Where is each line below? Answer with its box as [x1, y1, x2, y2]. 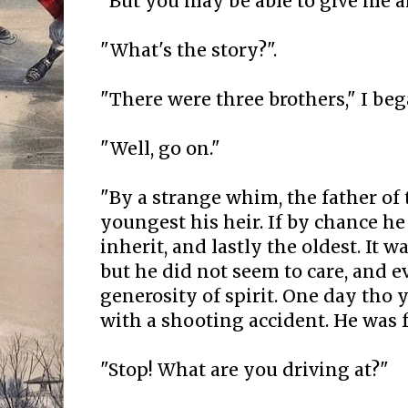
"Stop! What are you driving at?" [100, 359, 389, 382]
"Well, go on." [100, 138, 220, 160]
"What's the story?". [100, 39, 277, 62]
